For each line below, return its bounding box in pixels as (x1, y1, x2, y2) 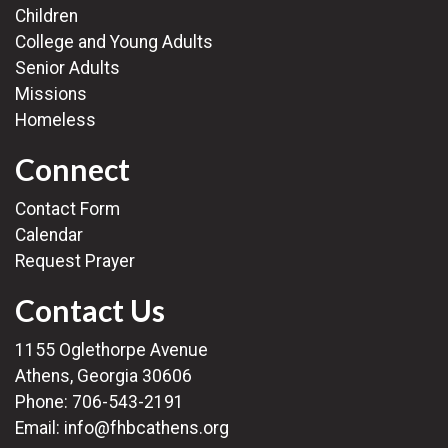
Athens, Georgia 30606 (15, 366, 192, 386)
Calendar (15, 225, 83, 245)
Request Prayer (15, 251, 135, 271)
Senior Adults (15, 58, 120, 78)
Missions (15, 84, 87, 104)
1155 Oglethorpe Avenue (15, 340, 208, 360)
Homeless (15, 110, 96, 130)
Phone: (15, 392, 72, 412)
